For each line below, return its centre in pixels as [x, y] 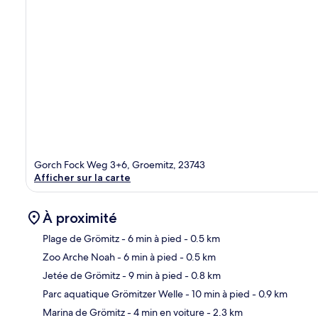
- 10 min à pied [216, 294]
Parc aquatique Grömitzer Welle [113, 294]
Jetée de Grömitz [81, 275]
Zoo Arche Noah [79, 257]
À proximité [80, 218]
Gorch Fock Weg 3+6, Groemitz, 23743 [120, 164]
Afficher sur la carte [82, 177]
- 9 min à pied [151, 275]
